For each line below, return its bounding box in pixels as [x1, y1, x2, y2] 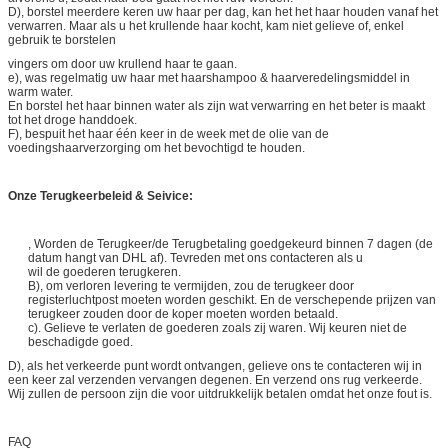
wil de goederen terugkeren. [28, 264, 181, 279]
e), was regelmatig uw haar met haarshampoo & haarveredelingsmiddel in [8, 70, 410, 85]
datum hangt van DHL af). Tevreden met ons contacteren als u [28, 250, 366, 265]
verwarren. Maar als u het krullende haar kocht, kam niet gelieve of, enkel [8, 18, 404, 33]
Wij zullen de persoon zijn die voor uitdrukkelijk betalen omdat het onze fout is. [8, 386, 432, 401]
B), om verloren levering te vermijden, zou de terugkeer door [28, 278, 354, 293]
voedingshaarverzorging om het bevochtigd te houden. [8, 140, 305, 155]
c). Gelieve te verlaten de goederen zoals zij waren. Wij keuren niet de [28, 320, 407, 335]
